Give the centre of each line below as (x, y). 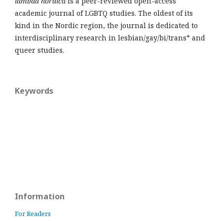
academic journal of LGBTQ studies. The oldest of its (104, 13)
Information (40, 196)
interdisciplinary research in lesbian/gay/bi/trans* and (110, 38)
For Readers (33, 214)
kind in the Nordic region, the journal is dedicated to (106, 25)
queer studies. (39, 50)
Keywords (34, 91)
